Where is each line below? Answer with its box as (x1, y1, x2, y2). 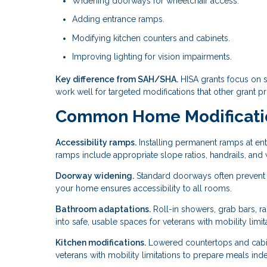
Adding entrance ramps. (72, 14, 164, 24)
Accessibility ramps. (55, 137, 136, 147)
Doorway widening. (55, 170, 134, 181)
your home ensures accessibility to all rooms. (55, 183, 232, 193)
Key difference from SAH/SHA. (55, 74, 178, 84)
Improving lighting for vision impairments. (72, 52, 232, 62)
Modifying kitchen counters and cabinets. (72, 33, 230, 43)
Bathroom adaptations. (55, 204, 151, 214)
